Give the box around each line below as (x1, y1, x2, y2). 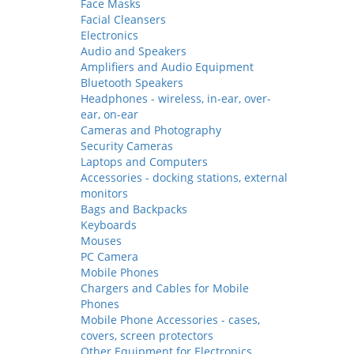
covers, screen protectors (81, 328, 213, 343)
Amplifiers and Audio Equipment (81, 59, 254, 74)
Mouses (81, 233, 122, 248)
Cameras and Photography (81, 122, 221, 137)
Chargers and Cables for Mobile (81, 281, 249, 296)
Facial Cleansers (81, 12, 166, 27)
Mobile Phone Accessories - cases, (81, 312, 260, 327)
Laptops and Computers (81, 154, 208, 169)
